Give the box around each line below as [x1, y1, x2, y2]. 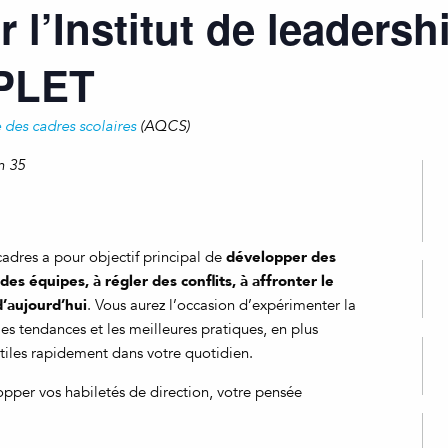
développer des [226, 244, 336, 269]
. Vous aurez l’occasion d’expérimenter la [87, 296, 356, 314]
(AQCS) [136, 117, 190, 135]
